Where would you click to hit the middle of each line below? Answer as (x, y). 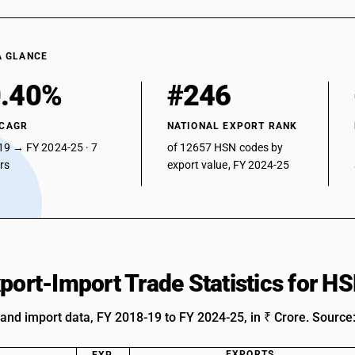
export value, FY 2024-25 (228, 165)
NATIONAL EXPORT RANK (232, 126)
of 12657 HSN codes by (225, 147)
